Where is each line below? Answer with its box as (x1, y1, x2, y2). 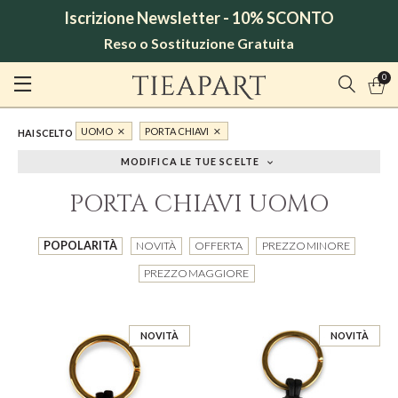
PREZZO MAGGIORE (144, 266, 250, 280)
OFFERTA (195, 238, 243, 252)
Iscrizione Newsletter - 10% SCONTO (64, 7, 334, 28)
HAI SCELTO (18, 127, 73, 139)
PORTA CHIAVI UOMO (69, 188, 329, 221)
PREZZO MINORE (261, 238, 350, 252)
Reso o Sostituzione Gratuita (104, 34, 294, 52)
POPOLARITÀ (44, 238, 118, 252)
